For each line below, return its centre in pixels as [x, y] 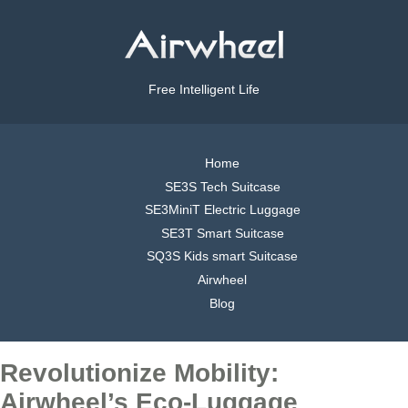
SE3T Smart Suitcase [222, 233]
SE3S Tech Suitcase [222, 186]
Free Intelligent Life [204, 90]
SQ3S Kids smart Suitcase [222, 256]
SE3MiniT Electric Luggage [222, 210]
